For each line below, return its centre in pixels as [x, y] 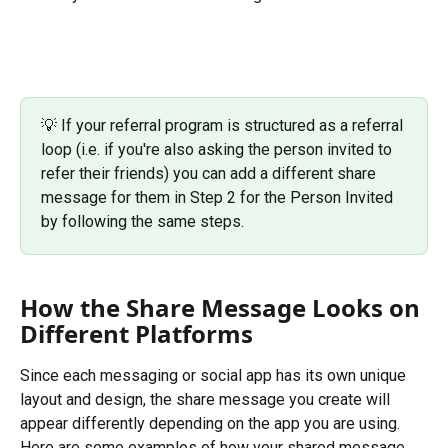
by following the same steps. [142, 221]
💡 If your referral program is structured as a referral [224, 125]
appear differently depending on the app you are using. [210, 424]
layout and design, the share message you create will [207, 400]
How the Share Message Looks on [223, 308]
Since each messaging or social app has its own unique [215, 376]
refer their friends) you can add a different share [210, 173]
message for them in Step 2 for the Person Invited [219, 197]
